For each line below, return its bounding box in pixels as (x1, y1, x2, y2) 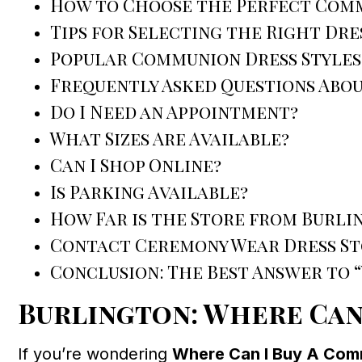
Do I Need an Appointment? (50, 99, 298, 124)
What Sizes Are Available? (50, 126, 289, 151)
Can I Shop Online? (50, 153, 221, 178)
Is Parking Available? (50, 179, 248, 204)
